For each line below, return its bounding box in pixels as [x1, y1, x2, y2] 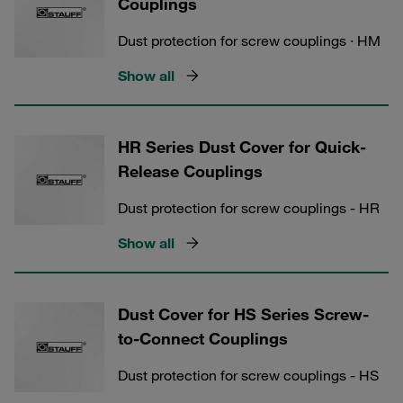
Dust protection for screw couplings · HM [118, 31, 381, 49]
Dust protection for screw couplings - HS [118, 366, 379, 384]
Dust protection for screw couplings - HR [118, 199, 380, 217]
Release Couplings [118, 161, 263, 181]
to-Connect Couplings [118, 328, 288, 348]
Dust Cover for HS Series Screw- [118, 304, 369, 324]
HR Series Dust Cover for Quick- [118, 137, 366, 157]
